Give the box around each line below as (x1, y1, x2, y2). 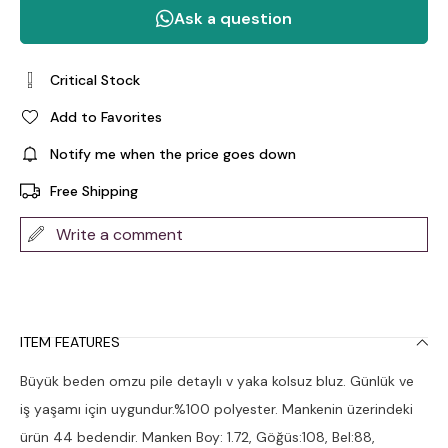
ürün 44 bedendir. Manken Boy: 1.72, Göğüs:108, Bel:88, (20, 427, 375, 446)
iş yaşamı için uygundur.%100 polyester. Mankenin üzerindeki (20, 399, 413, 418)
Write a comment (56, 223, 183, 245)
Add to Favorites (50, 107, 162, 126)
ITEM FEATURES (20, 332, 120, 351)
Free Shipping (50, 181, 138, 200)
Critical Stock (50, 70, 140, 89)
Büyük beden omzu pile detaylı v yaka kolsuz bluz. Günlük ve (20, 371, 414, 390)
